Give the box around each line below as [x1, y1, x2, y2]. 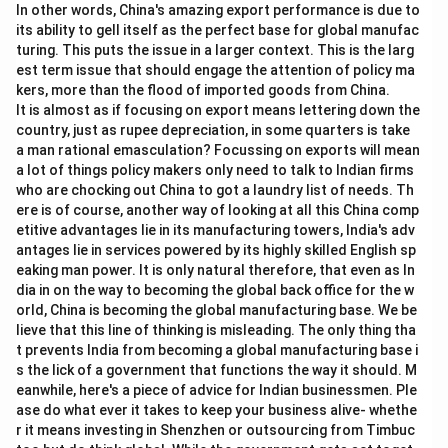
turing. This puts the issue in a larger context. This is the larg [16, 42, 414, 58]
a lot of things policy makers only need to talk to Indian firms [16, 162, 414, 178]
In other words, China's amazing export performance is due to [16, 2, 420, 18]
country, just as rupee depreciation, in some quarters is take [16, 122, 410, 138]
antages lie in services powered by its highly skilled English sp [16, 242, 416, 258]
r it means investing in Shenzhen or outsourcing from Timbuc [16, 422, 415, 438]
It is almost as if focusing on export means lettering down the [16, 102, 420, 118]
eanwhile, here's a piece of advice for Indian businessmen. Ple [16, 382, 417, 398]
